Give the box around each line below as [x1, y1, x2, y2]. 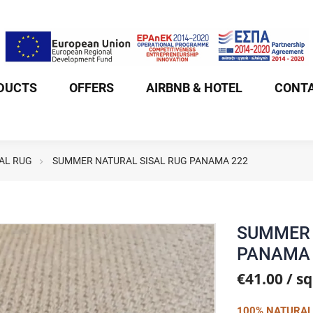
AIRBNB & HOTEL [146, 80, 242, 95]
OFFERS [69, 80, 114, 95]
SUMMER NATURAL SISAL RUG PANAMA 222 [52, 154, 248, 166]
